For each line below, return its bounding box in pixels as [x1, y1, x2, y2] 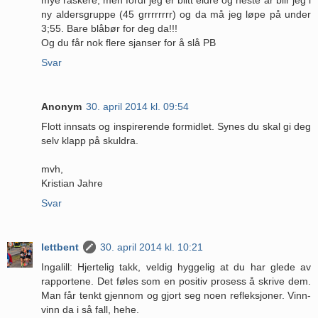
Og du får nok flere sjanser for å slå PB [41, 36, 216, 48]
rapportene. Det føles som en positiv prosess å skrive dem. [41, 275, 311, 287]
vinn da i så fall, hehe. [41, 303, 139, 315]
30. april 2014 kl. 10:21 [100, 241, 203, 253]
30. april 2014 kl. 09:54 [86, 100, 189, 112]
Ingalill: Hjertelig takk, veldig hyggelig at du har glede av [41, 261, 311, 273]
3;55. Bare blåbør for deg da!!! [41, 22, 177, 34]
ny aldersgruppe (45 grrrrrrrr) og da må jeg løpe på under [41, 8, 311, 20]
